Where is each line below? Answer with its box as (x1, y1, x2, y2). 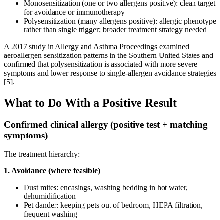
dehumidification (24, 192, 76, 201)
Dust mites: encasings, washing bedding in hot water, (24, 183, 188, 192)
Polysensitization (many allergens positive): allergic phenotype (24, 16, 216, 25)
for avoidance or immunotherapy (24, 7, 125, 16)
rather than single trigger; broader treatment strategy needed (24, 25, 207, 34)
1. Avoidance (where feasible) (4, 166, 100, 175)
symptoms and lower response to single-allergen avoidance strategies (4, 68, 216, 77)
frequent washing (24, 210, 77, 219)
